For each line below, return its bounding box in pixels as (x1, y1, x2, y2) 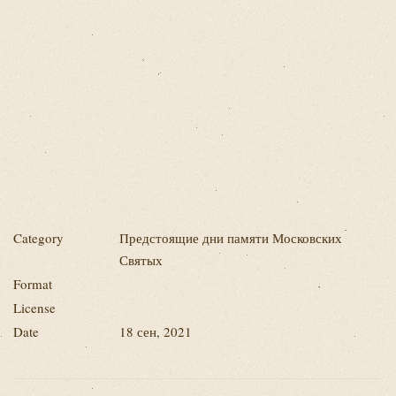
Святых (119, 251, 163, 269)
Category (13, 229, 64, 247)
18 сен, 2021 (119, 323, 192, 340)
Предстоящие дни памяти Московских (119, 229, 342, 247)
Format (13, 275, 52, 293)
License (13, 299, 56, 316)
